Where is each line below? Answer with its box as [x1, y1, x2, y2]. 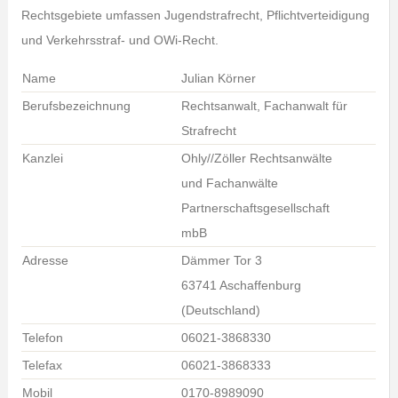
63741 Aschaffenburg [180, 278, 301, 292]
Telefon [21, 330, 63, 345]
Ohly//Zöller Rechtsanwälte [180, 151, 332, 165]
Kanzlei [21, 151, 63, 165]
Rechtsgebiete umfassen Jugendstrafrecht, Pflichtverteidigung [20, 8, 370, 22]
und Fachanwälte [180, 176, 278, 190]
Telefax [21, 358, 62, 372]
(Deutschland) [180, 303, 260, 317]
